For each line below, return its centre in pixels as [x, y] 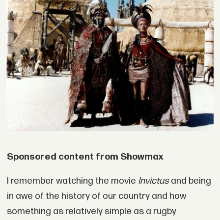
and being [190, 181]
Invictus [153, 181]
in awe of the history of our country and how [96, 196]
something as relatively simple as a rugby [91, 212]
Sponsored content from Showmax [85, 157]
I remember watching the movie [72, 181]
